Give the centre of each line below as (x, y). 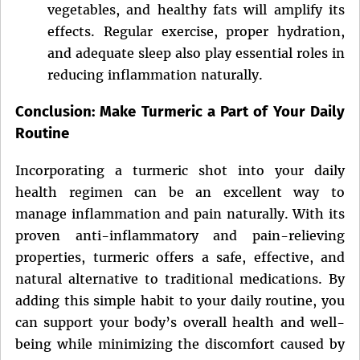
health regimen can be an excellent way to (180, 192)
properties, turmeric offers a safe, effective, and (180, 257)
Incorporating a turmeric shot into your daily (180, 170)
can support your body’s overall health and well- (180, 322)
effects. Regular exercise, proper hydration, (196, 32)
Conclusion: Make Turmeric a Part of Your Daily (180, 111)
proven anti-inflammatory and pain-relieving (180, 235)
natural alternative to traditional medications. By (180, 278)
